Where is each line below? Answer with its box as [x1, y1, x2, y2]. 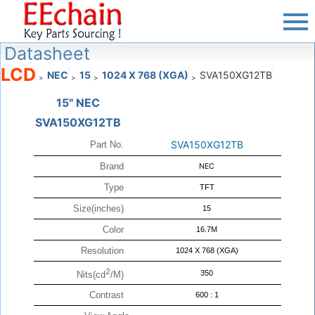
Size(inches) [73, 203, 129, 214]
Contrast [89, 290, 129, 301]
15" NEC [56, 96, 101, 110]
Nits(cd [77, 269, 105, 280]
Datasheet [4, 43, 91, 65]
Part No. [90, 139, 129, 150]
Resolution [81, 245, 129, 257]
